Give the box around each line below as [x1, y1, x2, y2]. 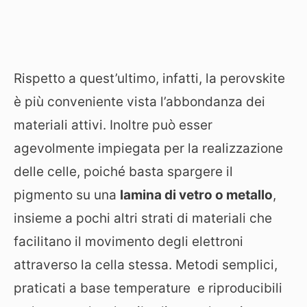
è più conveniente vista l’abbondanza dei [14, 94, 265, 110]
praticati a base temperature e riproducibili [14, 280, 282, 296]
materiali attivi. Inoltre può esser [14, 117, 212, 133]
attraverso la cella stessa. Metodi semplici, [14, 257, 278, 273]
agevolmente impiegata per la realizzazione [14, 140, 283, 156]
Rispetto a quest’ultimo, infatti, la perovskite [14, 71, 285, 86]
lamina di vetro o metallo [120, 187, 273, 203]
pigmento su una [14, 187, 120, 203]
